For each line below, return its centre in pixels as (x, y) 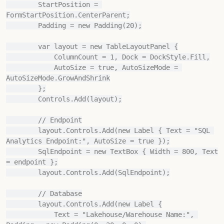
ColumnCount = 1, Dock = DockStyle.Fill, (30, 57)
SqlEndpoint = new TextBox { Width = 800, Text (22, 151)
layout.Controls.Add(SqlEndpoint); (22, 172)
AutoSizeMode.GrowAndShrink (58, 78)
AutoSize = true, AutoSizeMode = (30, 67)
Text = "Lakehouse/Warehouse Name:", (30, 214)
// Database (22, 193)
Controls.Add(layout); (22, 99)
